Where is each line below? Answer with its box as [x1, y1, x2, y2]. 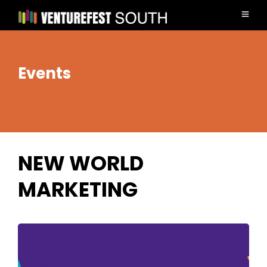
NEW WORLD [18, 149, 144, 178]
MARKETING [18, 175, 138, 204]
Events [18, 63, 71, 84]
